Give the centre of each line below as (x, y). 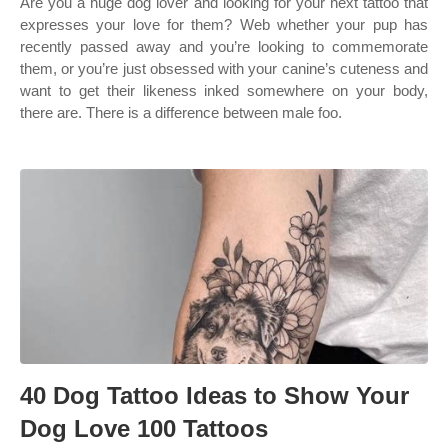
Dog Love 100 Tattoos (144, 428)
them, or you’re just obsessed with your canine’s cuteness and (224, 68)
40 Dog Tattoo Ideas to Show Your (214, 395)
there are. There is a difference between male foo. (181, 112)
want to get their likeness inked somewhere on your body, (224, 90)
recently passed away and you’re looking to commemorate (224, 46)
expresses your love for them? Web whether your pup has (224, 24)
